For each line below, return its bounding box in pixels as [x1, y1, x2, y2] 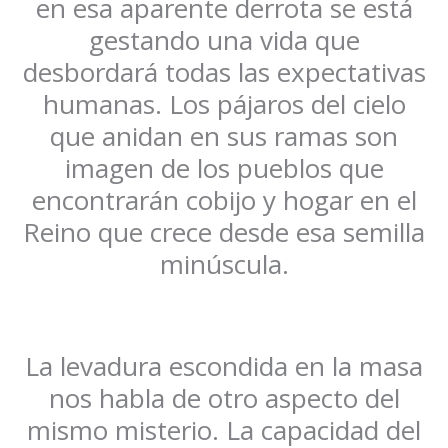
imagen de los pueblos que [64, 150, 384, 187]
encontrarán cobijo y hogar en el [31, 182, 417, 219]
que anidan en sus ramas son [50, 118, 398, 155]
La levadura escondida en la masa [25, 348, 423, 385]
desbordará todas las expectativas [22, 54, 426, 91]
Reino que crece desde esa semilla [23, 214, 425, 251]
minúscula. [159, 246, 289, 283]
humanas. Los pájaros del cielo [42, 86, 406, 123]
